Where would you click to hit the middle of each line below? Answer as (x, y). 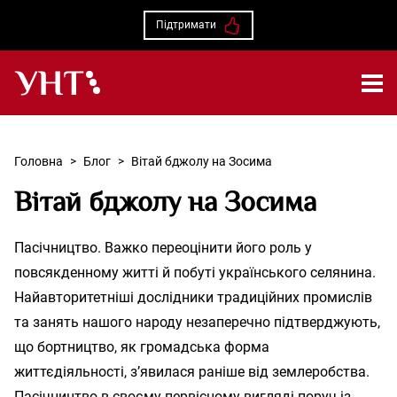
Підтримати (186, 25)
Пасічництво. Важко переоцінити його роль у (163, 247)
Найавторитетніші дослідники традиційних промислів (193, 297)
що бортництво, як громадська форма (142, 346)
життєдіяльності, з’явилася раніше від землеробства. (192, 371)
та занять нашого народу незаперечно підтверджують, (197, 322)
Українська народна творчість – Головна (154, 107)
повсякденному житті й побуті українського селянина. (195, 272)
